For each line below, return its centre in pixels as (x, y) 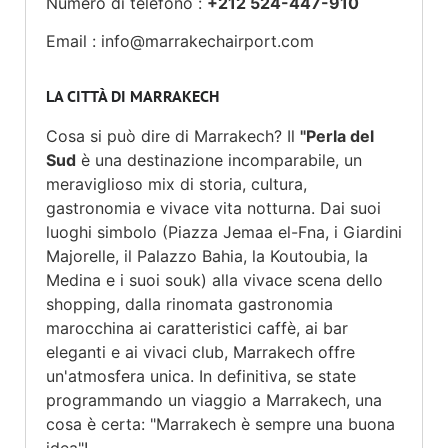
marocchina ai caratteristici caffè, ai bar (197, 327)
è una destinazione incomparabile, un (219, 159)
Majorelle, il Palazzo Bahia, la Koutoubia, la (207, 255)
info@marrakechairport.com (207, 41)
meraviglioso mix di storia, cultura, (176, 183)
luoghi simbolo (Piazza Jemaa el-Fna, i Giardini (224, 231)
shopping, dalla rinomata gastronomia (189, 303)
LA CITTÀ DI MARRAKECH (132, 95)
